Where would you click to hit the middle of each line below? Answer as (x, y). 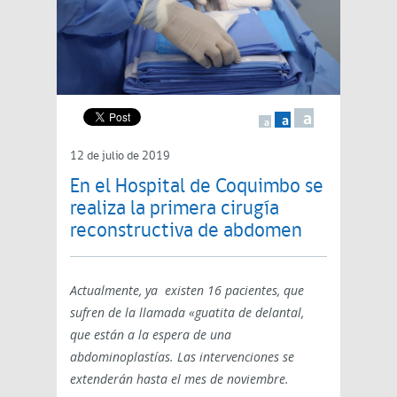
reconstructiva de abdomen (186, 231)
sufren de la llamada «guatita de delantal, (187, 312)
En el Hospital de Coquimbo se (197, 187)
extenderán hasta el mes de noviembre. (179, 378)
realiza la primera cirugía (175, 209)
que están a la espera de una (151, 334)
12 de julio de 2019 (120, 156)
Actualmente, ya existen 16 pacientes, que (187, 290)
